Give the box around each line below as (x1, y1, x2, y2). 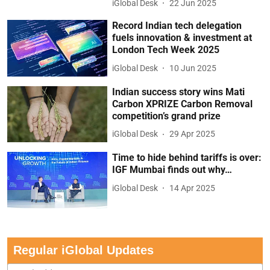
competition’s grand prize (112, 110, 221, 122)
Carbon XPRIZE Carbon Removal (112, 98, 253, 110)
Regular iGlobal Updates (13, 243, 154, 257)
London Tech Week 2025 (112, 44, 220, 56)
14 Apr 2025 (169, 183, 216, 193)
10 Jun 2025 (169, 63, 217, 73)
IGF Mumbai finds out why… (112, 164, 233, 176)
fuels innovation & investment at (112, 32, 253, 44)
